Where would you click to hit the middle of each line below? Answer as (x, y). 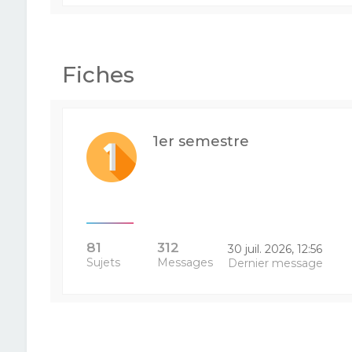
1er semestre (200, 141)
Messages (185, 262)
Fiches (98, 75)
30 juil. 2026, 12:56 (275, 249)
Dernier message (276, 263)
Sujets (103, 262)
